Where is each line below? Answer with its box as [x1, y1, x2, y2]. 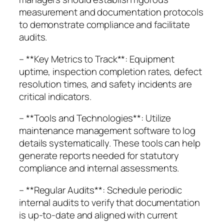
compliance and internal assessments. [19, 161, 179, 175]
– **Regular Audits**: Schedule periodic [19, 183, 182, 196]
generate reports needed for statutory [19, 149, 179, 162]
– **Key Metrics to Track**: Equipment [19, 52, 175, 65]
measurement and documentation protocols [19, 5, 204, 19]
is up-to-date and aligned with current [19, 208, 178, 221]
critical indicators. [19, 89, 91, 103]
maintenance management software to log [19, 124, 196, 137]
